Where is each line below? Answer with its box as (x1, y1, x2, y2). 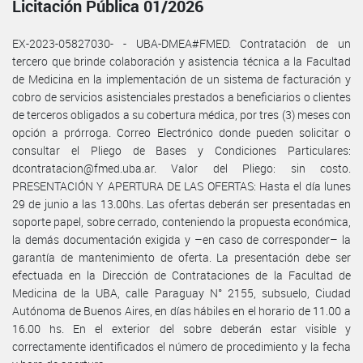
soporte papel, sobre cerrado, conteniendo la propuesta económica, (12, 213, 351, 229)
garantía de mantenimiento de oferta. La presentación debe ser (12, 249, 351, 265)
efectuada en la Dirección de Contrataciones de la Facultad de (12, 267, 351, 283)
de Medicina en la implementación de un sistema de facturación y (12, 70, 351, 87)
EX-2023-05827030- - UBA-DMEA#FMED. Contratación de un (12, 35, 351, 51)
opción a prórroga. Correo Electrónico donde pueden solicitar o (12, 124, 351, 140)
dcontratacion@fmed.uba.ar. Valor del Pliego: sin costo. (12, 160, 351, 176)
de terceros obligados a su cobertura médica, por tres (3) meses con (12, 106, 351, 122)
